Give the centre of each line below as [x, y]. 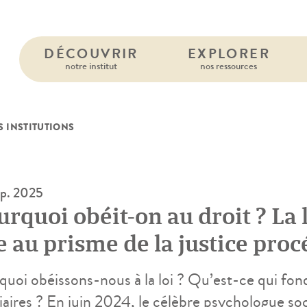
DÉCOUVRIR [91, 54]
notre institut [91, 66]
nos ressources [229, 66]
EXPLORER [229, 54]
